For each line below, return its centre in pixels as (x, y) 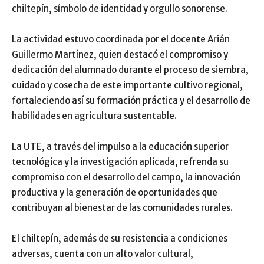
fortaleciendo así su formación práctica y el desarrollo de (131, 100)
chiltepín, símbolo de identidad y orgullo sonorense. (120, 8)
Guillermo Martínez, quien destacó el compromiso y (120, 54)
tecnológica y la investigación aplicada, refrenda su (120, 161)
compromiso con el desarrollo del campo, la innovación (126, 177)
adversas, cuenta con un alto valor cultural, (103, 253)
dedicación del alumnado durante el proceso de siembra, (130, 70)
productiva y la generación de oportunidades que (115, 192)
